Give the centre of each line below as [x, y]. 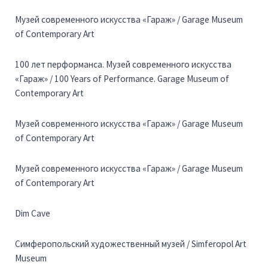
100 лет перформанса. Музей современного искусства [123, 65]
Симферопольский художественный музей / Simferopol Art [131, 244]
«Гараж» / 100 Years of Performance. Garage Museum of [122, 79]
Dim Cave [33, 214]
